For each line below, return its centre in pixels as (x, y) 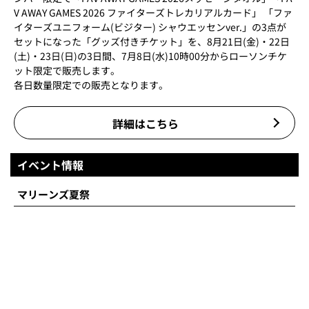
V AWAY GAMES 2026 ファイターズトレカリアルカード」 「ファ (153, 12)
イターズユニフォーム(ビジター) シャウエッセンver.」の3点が (150, 27)
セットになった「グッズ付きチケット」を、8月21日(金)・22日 (152, 41)
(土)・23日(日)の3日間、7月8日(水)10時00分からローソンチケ (150, 56)
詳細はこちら (146, 123)
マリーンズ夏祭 (53, 194)
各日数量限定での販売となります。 (91, 84)
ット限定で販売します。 (67, 70)
